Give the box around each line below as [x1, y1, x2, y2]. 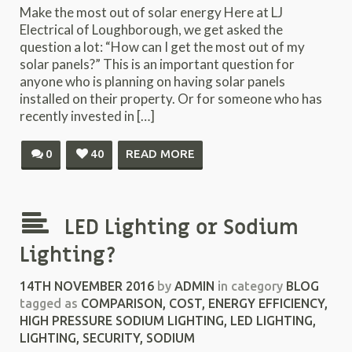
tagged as [20, 296, 78, 310]
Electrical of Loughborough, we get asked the [20, 21, 283, 38]
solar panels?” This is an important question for [20, 56, 295, 72]
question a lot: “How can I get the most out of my [20, 38, 305, 55]
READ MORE [126, 147, 195, 160]
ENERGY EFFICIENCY [208, 296, 324, 310]
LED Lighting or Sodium [64, 214, 299, 241]
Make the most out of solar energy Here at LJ [20, 4, 283, 20]
